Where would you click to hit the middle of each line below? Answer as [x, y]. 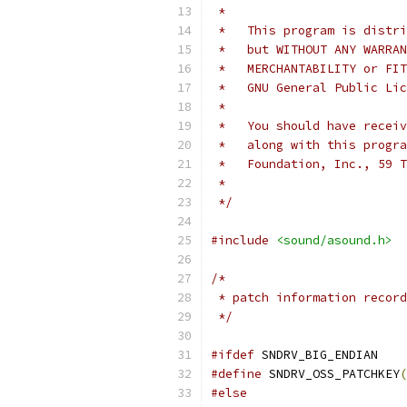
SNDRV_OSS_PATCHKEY [331, 374]
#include [240, 240]
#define [236, 374]
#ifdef [233, 355]
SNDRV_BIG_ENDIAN [316, 355]
